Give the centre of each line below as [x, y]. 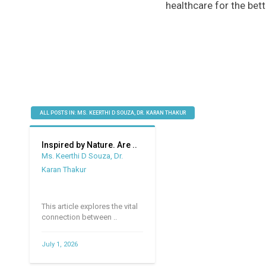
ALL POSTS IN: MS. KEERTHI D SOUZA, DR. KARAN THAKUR [113, 113]
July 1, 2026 [60, 244]
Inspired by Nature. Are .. [90, 145]
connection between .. [80, 217]
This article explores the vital [90, 206]
